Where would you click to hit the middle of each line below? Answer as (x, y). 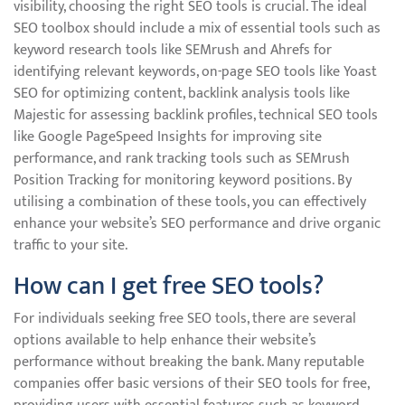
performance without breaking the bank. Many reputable (189, 362)
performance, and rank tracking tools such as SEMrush (182, 159)
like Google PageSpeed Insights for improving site (168, 137)
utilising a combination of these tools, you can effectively (190, 202)
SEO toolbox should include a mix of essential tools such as (197, 28)
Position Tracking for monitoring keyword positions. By (183, 180)
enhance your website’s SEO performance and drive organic (197, 224)
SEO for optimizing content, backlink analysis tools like (182, 94)
